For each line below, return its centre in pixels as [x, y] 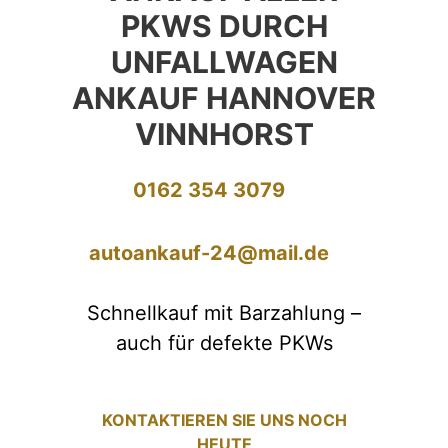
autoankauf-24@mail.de [209, 253]
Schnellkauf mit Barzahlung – [224, 313]
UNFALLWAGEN [224, 62]
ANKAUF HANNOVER [224, 98]
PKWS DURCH [224, 26]
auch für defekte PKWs [224, 343]
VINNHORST [224, 134]
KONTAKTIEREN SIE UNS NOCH [224, 420]
